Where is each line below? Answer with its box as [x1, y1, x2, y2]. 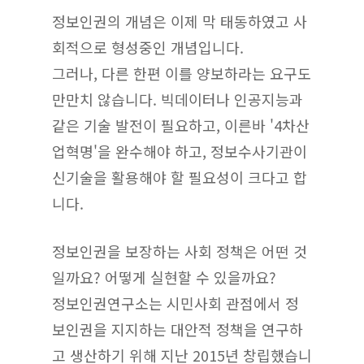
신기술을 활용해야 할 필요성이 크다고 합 [52, 166, 307, 188]
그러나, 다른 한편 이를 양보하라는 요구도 [52, 62, 311, 84]
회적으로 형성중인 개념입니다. [52, 36, 244, 58]
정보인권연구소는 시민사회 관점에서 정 [52, 292, 299, 314]
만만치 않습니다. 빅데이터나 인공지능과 [52, 88, 303, 110]
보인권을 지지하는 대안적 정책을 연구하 [52, 318, 303, 340]
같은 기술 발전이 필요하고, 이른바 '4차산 [52, 114, 310, 136]
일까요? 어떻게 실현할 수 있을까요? [52, 266, 276, 288]
